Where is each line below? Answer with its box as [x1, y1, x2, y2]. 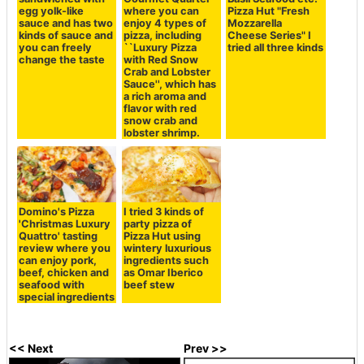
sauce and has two [19, 16, 114, 29]
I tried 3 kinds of [123, 205, 204, 218]
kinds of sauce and [19, 28, 114, 41]
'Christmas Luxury [19, 217, 111, 230]
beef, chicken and [19, 266, 110, 279]
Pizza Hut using [123, 229, 201, 242]
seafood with [19, 278, 85, 291]
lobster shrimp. [123, 126, 200, 139]
